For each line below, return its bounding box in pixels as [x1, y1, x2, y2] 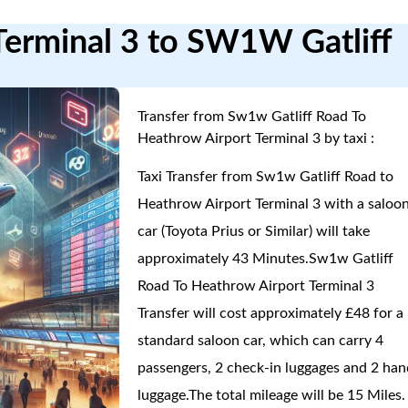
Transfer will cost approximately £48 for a [138, 306, 404, 321]
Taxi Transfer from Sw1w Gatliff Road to [138, 169, 394, 184]
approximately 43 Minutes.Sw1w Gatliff [138, 251, 394, 266]
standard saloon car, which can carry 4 [138, 333, 384, 348]
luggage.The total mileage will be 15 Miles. [138, 388, 406, 403]
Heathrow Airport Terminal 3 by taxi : [138, 131, 375, 146]
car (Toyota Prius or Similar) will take [138, 224, 371, 239]
